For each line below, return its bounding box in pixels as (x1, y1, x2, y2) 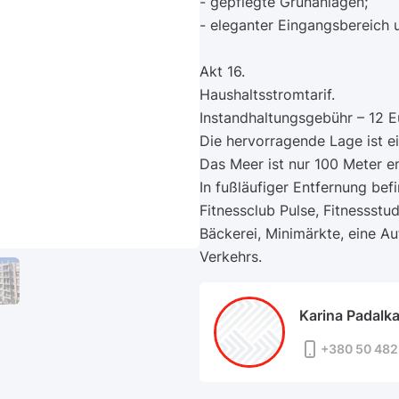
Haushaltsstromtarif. (199, 85, 335, 103)
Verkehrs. (199, 248, 262, 265)
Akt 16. (199, 62, 245, 80)
